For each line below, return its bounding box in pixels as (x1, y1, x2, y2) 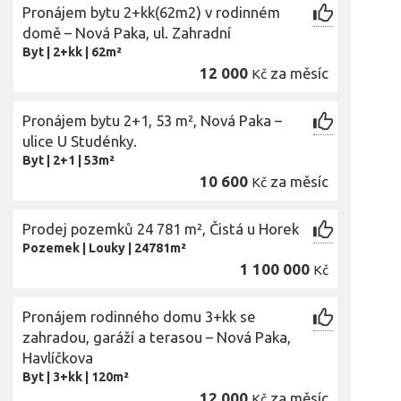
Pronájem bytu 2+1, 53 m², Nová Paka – (22, 112, 282, 129)
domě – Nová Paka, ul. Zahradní (22, 24, 231, 41)
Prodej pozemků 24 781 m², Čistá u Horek (22, 220, 299, 237)
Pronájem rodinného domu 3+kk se (22, 308, 256, 325)
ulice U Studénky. (22, 132, 137, 149)
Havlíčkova (22, 349, 93, 366)
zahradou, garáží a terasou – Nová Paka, (22, 328, 291, 346)
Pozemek (22, 241, 80, 255)
